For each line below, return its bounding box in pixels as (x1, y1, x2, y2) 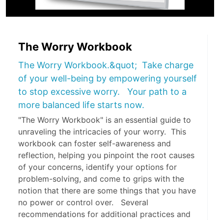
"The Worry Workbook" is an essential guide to (18, 115, 191, 125)
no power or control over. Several (18, 197, 148, 208)
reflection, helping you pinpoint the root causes (18, 150, 194, 161)
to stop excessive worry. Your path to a (18, 86, 187, 97)
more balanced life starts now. (18, 100, 144, 110)
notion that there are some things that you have (18, 186, 196, 196)
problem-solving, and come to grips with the (18, 174, 184, 184)
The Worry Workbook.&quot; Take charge (18, 60, 193, 71)
